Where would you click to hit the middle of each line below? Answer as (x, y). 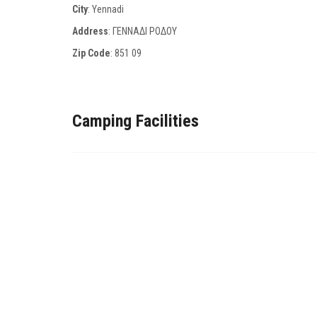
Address (90, 31)
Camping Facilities (136, 121)
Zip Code (91, 53)
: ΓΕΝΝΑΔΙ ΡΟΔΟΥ (143, 31)
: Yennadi (106, 9)
